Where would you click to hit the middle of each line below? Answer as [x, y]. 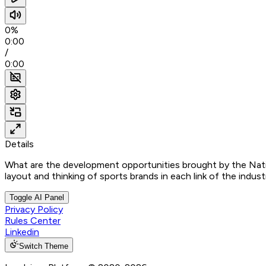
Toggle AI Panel [37, 198]
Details [19, 144]
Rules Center [33, 221]
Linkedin [22, 232]
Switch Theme [44, 246]
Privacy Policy [34, 210]
